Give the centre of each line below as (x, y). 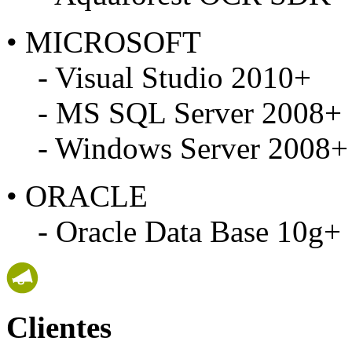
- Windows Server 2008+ (177, 148)
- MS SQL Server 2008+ (174, 113)
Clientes (63, 328)
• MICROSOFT (104, 42)
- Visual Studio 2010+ (159, 78)
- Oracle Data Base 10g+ (174, 232)
